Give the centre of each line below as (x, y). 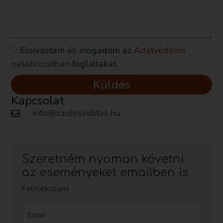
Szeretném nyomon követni (103, 159)
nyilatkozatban (41, 63)
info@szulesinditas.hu (76, 113)
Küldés (111, 85)
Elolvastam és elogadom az (77, 50)
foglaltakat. (94, 63)
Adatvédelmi (160, 50)
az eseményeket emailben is (105, 173)
